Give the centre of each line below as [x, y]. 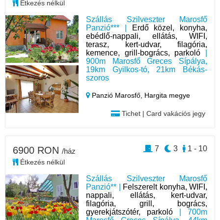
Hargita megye [167, 96]
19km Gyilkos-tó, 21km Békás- [147, 70]
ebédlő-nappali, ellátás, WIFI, [147, 36]
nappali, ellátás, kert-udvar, [147, 195]
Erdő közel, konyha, [169, 28]
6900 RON [37, 151]
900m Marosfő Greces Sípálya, [147, 61]
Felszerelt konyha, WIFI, [165, 187]
